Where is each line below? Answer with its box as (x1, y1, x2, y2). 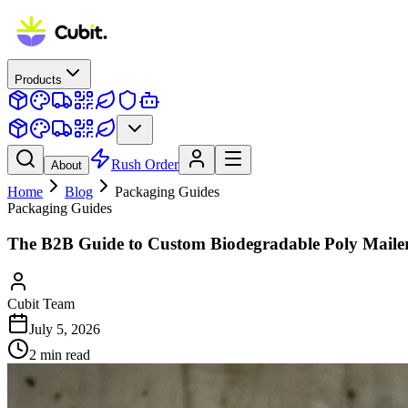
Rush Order (111, 157, 178, 172)
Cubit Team (7, 296, 75, 312)
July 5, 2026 (29, 321, 100, 338)
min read (36, 347, 90, 363)
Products (15, 73, 62, 87)
